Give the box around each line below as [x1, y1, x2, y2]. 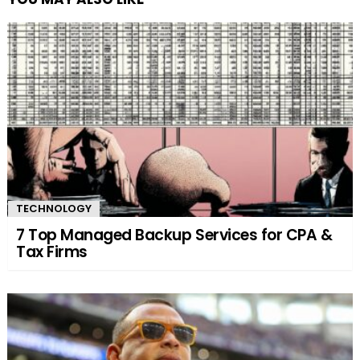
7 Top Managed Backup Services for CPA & [16, 224, 333, 247]
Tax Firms [16, 241, 88, 264]
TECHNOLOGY [16, 201, 92, 217]
